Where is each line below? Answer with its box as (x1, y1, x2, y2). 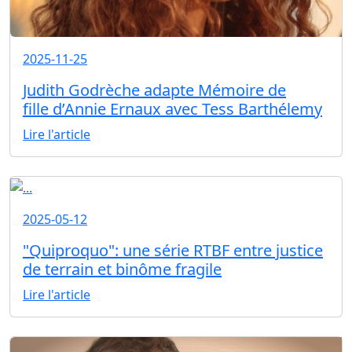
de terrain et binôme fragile (23, 258, 222, 280)
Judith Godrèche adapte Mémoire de (23, 79, 286, 101)
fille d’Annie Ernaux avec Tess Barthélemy (23, 97, 322, 119)
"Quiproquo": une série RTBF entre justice (23, 239, 323, 261)
